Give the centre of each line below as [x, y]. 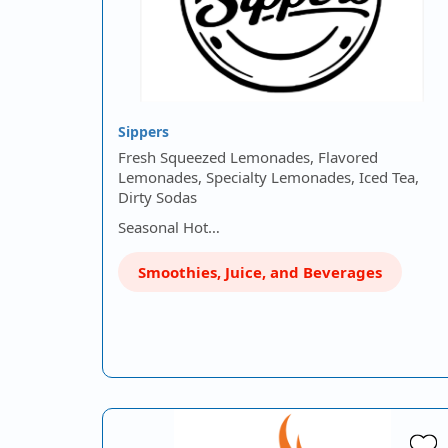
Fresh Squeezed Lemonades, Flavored [248, 157]
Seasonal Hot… [169, 227]
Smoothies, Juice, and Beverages [260, 272]
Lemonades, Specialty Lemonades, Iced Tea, [268, 177]
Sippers [143, 131]
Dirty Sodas [159, 197]
